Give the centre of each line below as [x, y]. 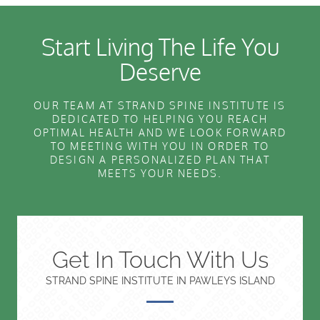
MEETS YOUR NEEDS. [160, 174]
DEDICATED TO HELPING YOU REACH [160, 119]
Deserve [160, 72]
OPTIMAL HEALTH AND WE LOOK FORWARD [160, 133]
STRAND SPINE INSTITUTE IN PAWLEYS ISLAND [160, 281]
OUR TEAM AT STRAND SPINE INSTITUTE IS [160, 106]
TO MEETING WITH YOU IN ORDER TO [160, 146]
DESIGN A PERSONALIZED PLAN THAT [160, 160]
